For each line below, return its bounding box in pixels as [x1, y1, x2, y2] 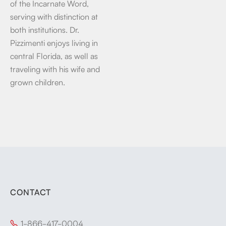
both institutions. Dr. [10, 24, 79, 35]
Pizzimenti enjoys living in [10, 37, 98, 48]
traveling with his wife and [10, 63, 100, 74]
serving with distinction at [10, 11, 98, 22]
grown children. [10, 76, 65, 87]
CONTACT [10, 186, 51, 197]
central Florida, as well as [10, 50, 98, 61]
